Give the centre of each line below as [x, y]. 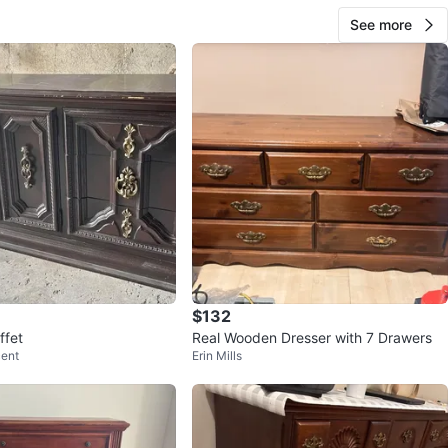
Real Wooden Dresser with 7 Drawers [312, 338]
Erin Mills [217, 356]
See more [381, 25]
